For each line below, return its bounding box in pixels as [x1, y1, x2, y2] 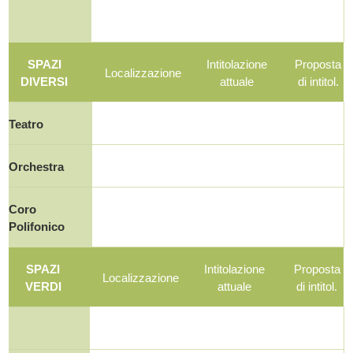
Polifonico [9, 220, 65, 233]
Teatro [9, 117, 44, 131]
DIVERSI [20, 75, 69, 88]
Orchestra [9, 160, 65, 173]
